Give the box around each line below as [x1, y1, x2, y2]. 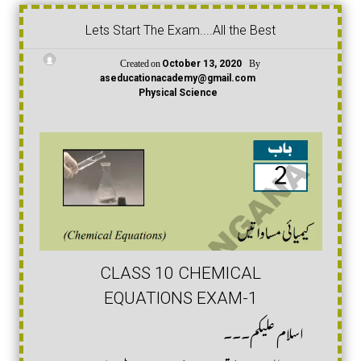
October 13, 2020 [161, 58, 242, 69]
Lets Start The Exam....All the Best [85, 23, 276, 38]
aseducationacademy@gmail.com [100, 73, 255, 84]
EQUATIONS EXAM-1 [103, 288, 258, 309]
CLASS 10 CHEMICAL [100, 263, 261, 284]
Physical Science [138, 87, 218, 98]
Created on [119, 48, 162, 73]
